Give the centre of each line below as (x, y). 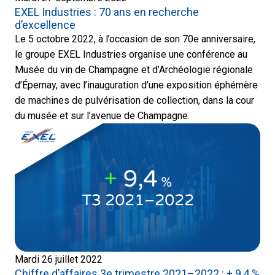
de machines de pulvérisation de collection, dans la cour (134, 100)
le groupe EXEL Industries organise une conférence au (131, 54)
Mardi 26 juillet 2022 (59, 259)
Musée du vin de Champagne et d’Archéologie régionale (134, 69)
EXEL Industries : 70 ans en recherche (107, 12)
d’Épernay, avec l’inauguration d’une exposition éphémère (136, 85)
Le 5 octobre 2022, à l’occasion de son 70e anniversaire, (135, 39)
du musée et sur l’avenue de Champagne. (102, 115)
